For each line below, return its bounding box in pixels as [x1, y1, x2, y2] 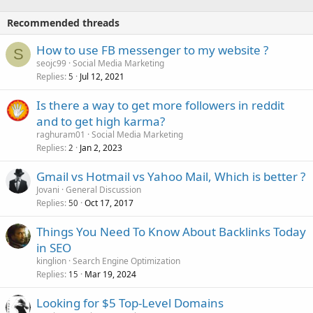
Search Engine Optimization [73, 255, 180, 268]
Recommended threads [7, 16, 119, 30]
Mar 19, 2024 [85, 268, 136, 281]
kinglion [36, 255, 66, 268]
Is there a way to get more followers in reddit [36, 97, 284, 114]
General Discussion [66, 184, 141, 196]
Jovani [36, 184, 59, 196]
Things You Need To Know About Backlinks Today [36, 224, 306, 240]
